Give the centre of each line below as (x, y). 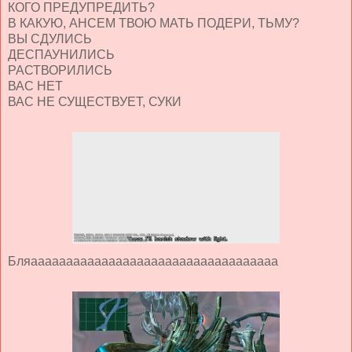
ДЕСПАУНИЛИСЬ (61, 54)
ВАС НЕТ (35, 86)
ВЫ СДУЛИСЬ (50, 38)
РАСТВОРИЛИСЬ (60, 70)
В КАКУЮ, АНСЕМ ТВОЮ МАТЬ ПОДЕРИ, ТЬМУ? (154, 23)
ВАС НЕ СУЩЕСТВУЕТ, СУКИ (95, 101)
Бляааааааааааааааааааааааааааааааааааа (143, 261)
